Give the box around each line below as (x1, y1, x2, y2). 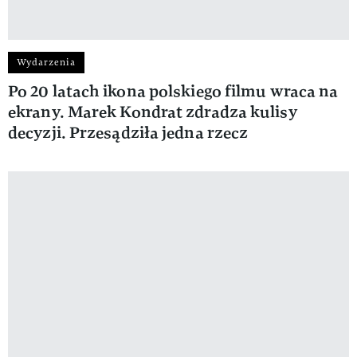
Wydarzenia (17, 55, 76, 69)
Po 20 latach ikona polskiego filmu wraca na (8, 80, 339, 102)
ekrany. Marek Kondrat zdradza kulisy (8, 100, 297, 123)
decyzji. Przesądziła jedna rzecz (8, 121, 249, 143)
